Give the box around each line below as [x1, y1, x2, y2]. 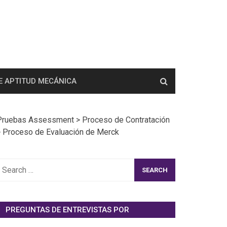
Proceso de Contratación [82, 115, 170, 125]
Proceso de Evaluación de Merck [2, 127, 119, 137]
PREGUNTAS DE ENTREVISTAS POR [5, 205, 129, 214]
